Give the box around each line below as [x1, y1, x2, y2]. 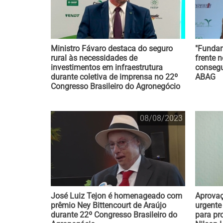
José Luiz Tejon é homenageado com [51, 191, 182, 201]
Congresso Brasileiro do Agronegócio [51, 82, 180, 91]
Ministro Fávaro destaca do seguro [51, 44, 173, 53]
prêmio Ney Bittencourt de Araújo [51, 201, 166, 210]
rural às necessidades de [51, 53, 137, 63]
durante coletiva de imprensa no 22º [51, 72, 178, 82]
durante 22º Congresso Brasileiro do [51, 210, 177, 220]
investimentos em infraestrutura [51, 63, 163, 72]
